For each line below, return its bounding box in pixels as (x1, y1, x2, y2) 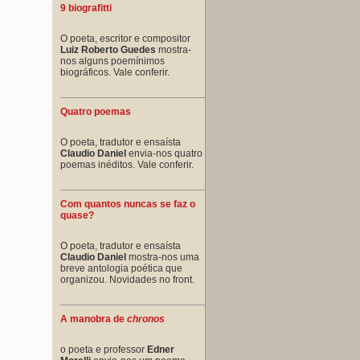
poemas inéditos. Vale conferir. (60, 158, 194, 170)
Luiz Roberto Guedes (60, 43, 156, 55)
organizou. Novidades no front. (60, 273, 194, 285)
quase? (60, 209, 94, 221)
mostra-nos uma (126, 251, 199, 263)
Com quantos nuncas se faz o (60, 198, 195, 210)
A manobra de (60, 313, 127, 325)
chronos (127, 313, 165, 325)
